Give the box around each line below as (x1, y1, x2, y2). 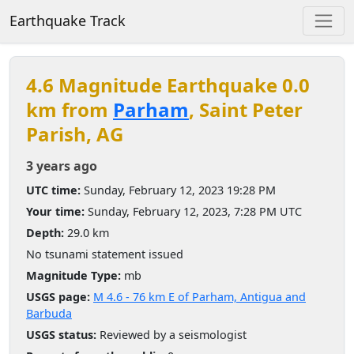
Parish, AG (26, 120, 123, 147)
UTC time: (26, 182, 81, 198)
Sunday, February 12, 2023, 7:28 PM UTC (88, 203, 302, 219)
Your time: (26, 203, 85, 219)
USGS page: (26, 288, 90, 304)
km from (26, 96, 113, 122)
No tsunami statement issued (26, 246, 183, 262)
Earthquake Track (9, 11, 126, 31)
